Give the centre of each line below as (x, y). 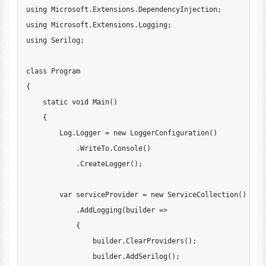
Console (128, 148)
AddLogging (101, 210)
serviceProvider (107, 195)
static (55, 102)
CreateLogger (105, 164)
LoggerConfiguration (169, 133)
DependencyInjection (178, 9)
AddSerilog (146, 256)
